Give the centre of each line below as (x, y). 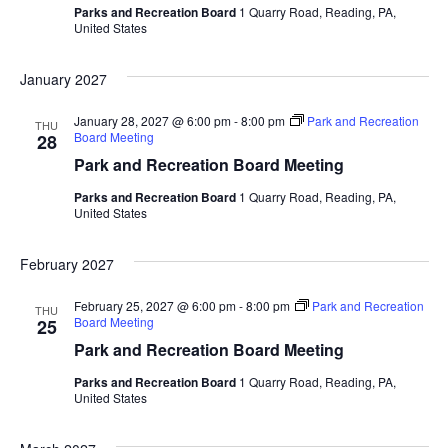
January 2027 (63, 78)
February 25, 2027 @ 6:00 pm (154, 305)
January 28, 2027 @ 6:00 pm (152, 120)
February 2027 (66, 263)
